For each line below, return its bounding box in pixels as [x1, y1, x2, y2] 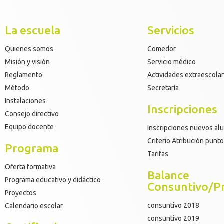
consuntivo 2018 [147, 201, 199, 209]
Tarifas [147, 149, 168, 158]
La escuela [5, 23, 60, 36]
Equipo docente [5, 122, 54, 131]
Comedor [147, 44, 176, 53]
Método [5, 83, 29, 92]
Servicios [147, 23, 194, 36]
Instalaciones [5, 96, 46, 105]
